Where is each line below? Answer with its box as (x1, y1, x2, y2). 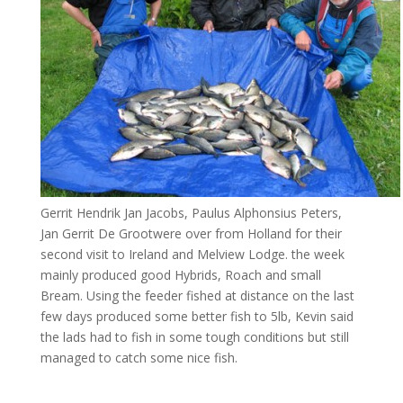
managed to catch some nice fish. (40, 349, 237, 366)
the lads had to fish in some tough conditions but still (40, 328, 349, 345)
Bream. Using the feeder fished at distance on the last (40, 287, 354, 304)
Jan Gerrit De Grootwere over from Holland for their (40, 225, 342, 242)
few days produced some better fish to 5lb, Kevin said (40, 308, 354, 325)
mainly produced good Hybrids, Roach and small (40, 266, 321, 283)
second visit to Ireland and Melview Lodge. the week (40, 246, 345, 263)
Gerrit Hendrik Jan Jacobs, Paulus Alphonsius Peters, (40, 204, 342, 221)
